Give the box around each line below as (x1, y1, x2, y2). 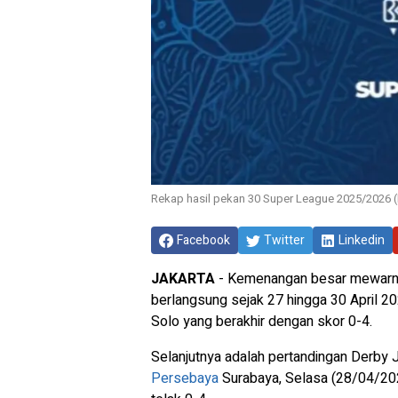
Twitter (264, 231, 305, 250)
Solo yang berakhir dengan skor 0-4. (151, 311, 372, 332)
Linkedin (338, 231, 385, 250)
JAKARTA (151, 268, 215, 290)
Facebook (177, 231, 230, 250)
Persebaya (151, 368, 219, 389)
